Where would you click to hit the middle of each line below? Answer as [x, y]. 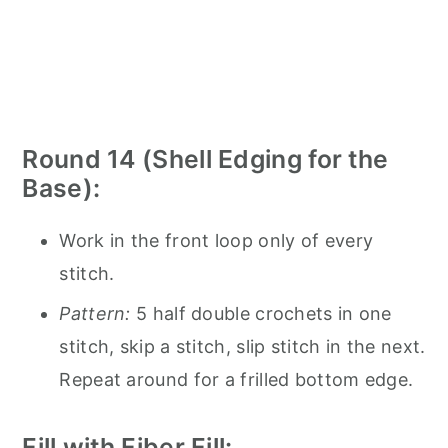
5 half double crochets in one [261, 313]
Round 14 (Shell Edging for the [205, 158]
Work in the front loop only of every [216, 240]
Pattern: [95, 313]
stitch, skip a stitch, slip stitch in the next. [242, 346]
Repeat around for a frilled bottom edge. [236, 379]
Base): [61, 187]
